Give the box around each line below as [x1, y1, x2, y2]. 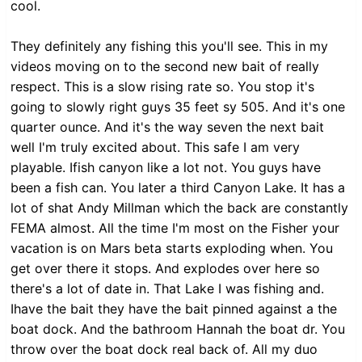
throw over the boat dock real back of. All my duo [11, 341, 318, 358]
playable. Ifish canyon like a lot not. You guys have [11, 159, 321, 176]
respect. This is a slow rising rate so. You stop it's [11, 78, 314, 95]
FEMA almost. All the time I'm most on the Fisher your [11, 220, 339, 237]
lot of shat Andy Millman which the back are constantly [11, 200, 348, 217]
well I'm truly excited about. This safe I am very [11, 139, 300, 156]
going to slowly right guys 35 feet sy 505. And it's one [11, 99, 345, 116]
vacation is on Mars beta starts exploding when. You [11, 240, 333, 257]
